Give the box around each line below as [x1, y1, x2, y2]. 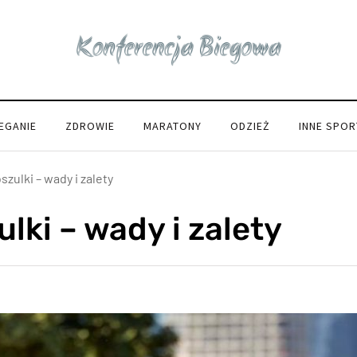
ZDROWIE [65, 119, 115, 133]
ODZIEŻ [230, 119, 270, 133]
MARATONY [143, 119, 202, 133]
